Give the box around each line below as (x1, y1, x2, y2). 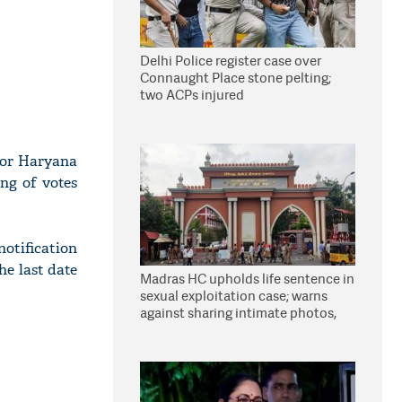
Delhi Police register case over (140, 51, 321, 70)
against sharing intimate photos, (140, 303, 336, 322)
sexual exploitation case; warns (140, 286, 328, 305)
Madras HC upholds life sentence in (140, 269, 354, 288)
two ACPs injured (140, 85, 244, 104)
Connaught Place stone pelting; (140, 68, 331, 87)
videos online (140, 320, 222, 339)
